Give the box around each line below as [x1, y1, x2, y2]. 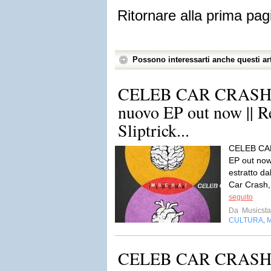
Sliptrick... [118, 119, 189, 142]
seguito [229, 193, 253, 201]
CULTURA [229, 216, 263, 224]
